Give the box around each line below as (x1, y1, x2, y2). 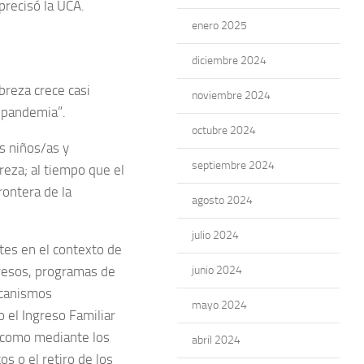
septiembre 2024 (192, 158, 275, 172)
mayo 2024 (192, 298, 247, 312)
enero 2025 (192, 19, 247, 32)
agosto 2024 (192, 193, 253, 207)
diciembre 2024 (192, 54, 266, 67)
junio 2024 (192, 263, 242, 277)
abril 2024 (192, 333, 240, 347)
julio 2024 (192, 228, 239, 242)
